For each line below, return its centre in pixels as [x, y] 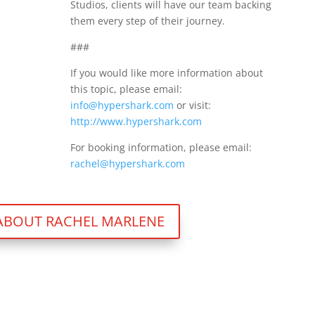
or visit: [192, 105]
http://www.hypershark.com [136, 122]
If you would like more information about [166, 73]
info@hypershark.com [122, 105]
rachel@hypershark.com [127, 164]
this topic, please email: [126, 89]
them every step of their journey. [147, 21]
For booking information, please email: [161, 148]
